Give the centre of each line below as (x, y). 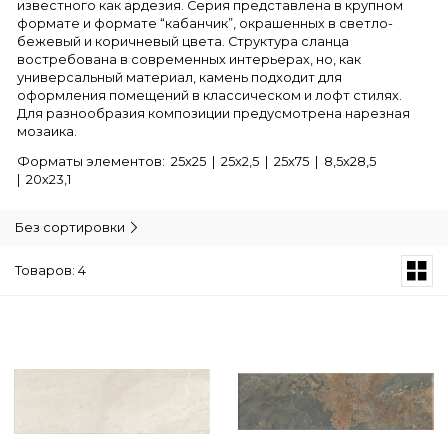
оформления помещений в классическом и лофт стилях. (210, 95)
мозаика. (47, 131)
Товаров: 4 (50, 270)
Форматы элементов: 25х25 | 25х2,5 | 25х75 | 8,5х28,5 (198, 162)
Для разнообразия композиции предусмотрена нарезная (214, 113)
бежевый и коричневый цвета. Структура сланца (183, 41)
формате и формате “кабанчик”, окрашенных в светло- (205, 23)
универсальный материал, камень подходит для (180, 77)
